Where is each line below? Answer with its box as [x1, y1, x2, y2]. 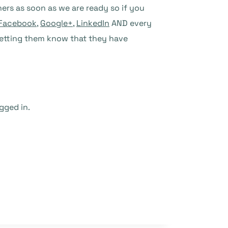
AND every [109, 18, 152, 28]
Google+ [40, 18, 73, 28]
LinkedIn [76, 18, 109, 28]
